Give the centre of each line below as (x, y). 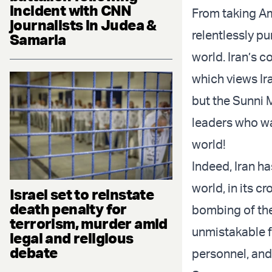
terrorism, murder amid (89, 224)
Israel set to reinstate (82, 195)
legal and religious (72, 238)
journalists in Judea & (83, 25)
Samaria (38, 39)
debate (34, 253)
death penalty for (68, 209)
